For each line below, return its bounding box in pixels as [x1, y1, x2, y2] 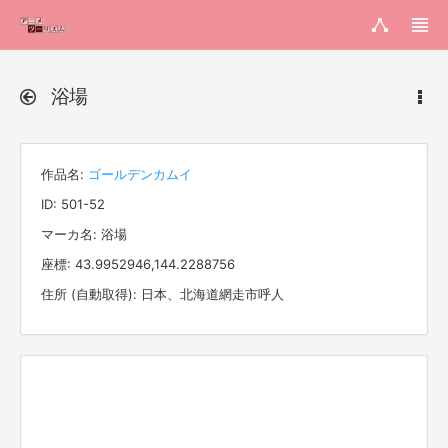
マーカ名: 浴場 [41, 226, 127, 242]
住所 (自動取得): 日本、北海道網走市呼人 [41, 286, 284, 302]
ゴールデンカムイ [88, 166, 192, 182]
